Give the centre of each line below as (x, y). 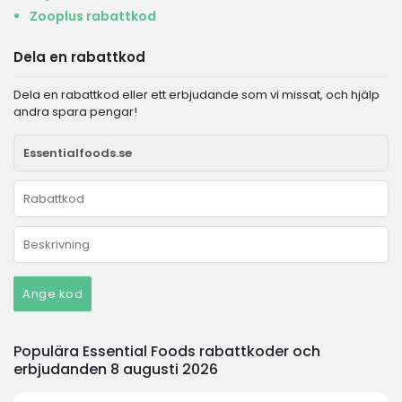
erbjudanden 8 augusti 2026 (116, 369)
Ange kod (52, 294)
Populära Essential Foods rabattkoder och (167, 351)
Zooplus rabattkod (93, 16)
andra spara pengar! (75, 112)
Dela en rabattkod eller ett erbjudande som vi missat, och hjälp (197, 95)
